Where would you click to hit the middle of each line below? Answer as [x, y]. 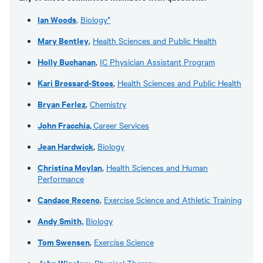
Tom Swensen [64, 241]
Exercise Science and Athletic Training [173, 199]
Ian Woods [57, 19]
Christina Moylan [70, 167]
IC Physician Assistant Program [157, 61]
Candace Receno [69, 199]
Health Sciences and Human [157, 167]
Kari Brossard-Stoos [75, 82]
